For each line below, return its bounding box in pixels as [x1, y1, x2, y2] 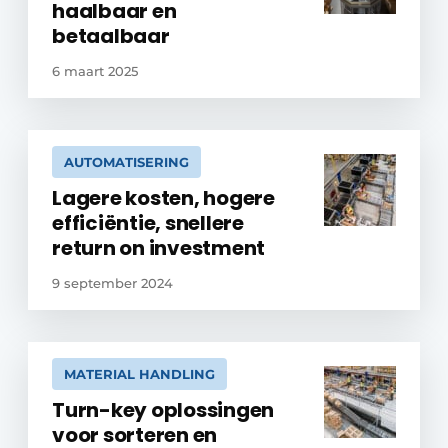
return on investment [52, 234, 266, 263]
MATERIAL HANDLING [64, 366, 215, 383]
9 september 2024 [52, 275, 173, 292]
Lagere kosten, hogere [52, 184, 275, 213]
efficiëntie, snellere [52, 209, 244, 238]
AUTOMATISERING [64, 154, 189, 171]
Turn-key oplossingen [52, 396, 275, 425]
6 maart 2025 [52, 63, 138, 80]
